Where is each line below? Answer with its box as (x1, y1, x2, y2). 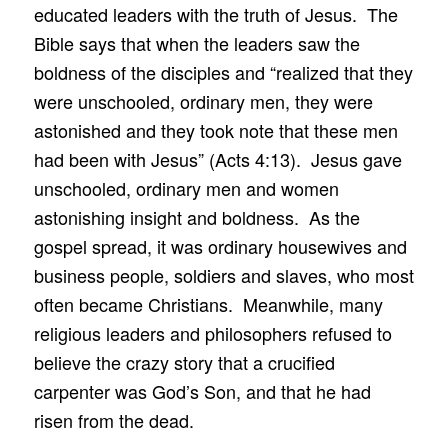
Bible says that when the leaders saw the (33, 30, 360, 57)
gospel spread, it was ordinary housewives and (33, 233, 407, 260)
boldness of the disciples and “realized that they (33, 59, 413, 86)
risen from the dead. (33, 407, 194, 434)
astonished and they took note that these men (33, 117, 398, 144)
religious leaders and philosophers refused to (33, 320, 392, 347)
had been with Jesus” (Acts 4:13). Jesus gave (33, 146, 402, 173)
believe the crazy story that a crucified (33, 349, 335, 376)
